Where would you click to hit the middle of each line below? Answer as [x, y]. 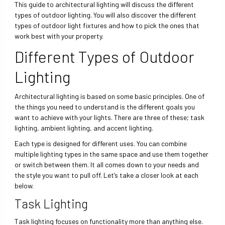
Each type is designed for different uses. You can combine [101, 143]
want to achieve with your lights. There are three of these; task [110, 118]
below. [24, 185]
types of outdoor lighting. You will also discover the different [106, 15]
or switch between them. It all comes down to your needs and [107, 164]
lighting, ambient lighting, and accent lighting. [84, 128]
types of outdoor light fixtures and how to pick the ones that [107, 25]
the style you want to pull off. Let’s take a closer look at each [107, 175]
